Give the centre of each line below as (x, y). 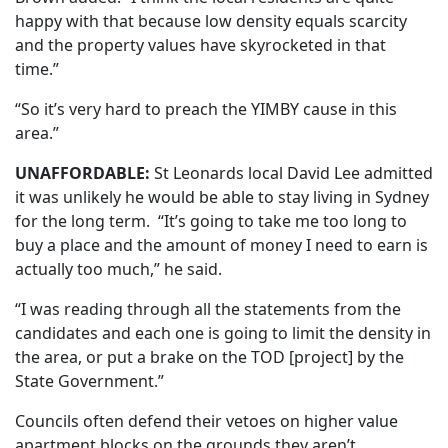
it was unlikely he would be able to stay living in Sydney (222, 197)
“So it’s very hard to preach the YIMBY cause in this (206, 109)
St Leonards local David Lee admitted (291, 173)
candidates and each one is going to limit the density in (223, 333)
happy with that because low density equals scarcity (211, 21)
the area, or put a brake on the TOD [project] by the (209, 357)
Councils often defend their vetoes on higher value (206, 421)
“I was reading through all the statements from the (208, 309)
